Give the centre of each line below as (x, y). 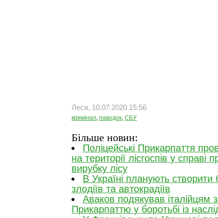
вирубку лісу (100, 168)
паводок (110, 118)
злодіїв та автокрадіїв (121, 189)
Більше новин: (105, 138)
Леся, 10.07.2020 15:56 (109, 108)
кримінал (84, 118)
